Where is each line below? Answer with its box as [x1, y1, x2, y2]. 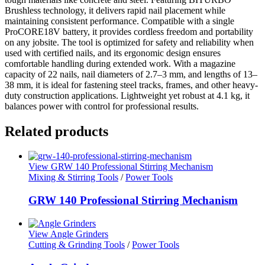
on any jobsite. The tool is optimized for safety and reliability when [5, 37, 254, 47]
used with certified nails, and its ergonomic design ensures [5, 47, 221, 58]
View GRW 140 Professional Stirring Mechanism [28, 161, 213, 172]
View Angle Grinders [28, 228, 108, 239]
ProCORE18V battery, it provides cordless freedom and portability [5, 26, 253, 37]
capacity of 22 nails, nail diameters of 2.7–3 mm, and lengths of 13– [5, 69, 257, 79]
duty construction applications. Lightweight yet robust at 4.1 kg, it [5, 90, 250, 101]
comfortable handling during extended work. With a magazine [5, 58, 235, 69]
